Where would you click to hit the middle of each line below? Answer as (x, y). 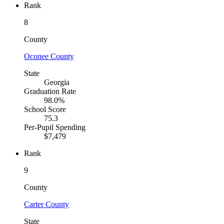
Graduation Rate (50, 91)
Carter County (46, 204)
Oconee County (49, 56)
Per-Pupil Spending (55, 127)
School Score (45, 109)
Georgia (57, 82)
